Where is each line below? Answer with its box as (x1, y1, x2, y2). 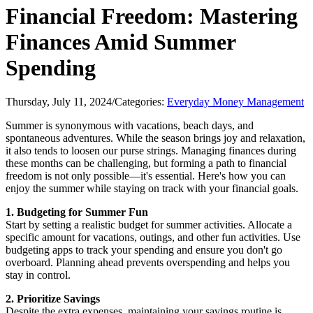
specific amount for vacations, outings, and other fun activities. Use (6, 231, 300, 243)
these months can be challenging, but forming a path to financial (6, 157, 286, 169)
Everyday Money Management (167, 96, 304, 108)
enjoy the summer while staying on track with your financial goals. (6, 182, 298, 194)
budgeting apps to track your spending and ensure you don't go (6, 244, 282, 256)
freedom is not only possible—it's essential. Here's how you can (6, 170, 286, 182)
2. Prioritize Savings (6, 293, 100, 305)
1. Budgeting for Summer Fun (6, 206, 148, 218)
